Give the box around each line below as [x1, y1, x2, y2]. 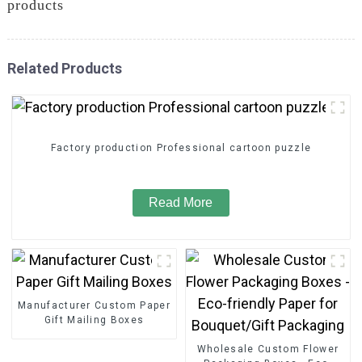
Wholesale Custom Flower [196, 343, 339, 355]
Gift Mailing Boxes [44, 314, 145, 326]
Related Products [6, 59, 122, 77]
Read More [149, 196, 213, 210]
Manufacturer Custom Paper [17, 299, 170, 311]
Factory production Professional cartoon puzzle [50, 142, 312, 154]
